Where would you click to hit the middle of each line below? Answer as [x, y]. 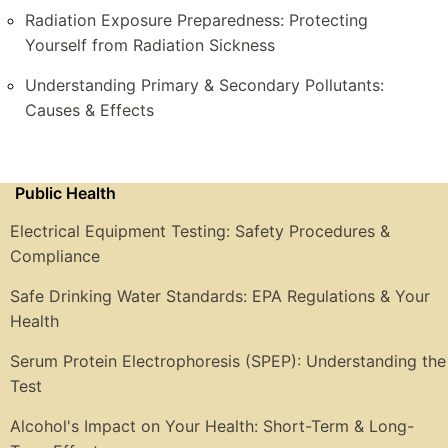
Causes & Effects [89, 110]
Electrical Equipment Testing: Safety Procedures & [200, 231]
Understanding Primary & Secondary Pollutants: [204, 85]
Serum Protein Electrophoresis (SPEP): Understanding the [228, 361]
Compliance [55, 256]
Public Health [65, 193]
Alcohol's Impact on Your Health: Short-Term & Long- [212, 426]
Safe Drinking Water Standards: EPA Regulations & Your [220, 296]
